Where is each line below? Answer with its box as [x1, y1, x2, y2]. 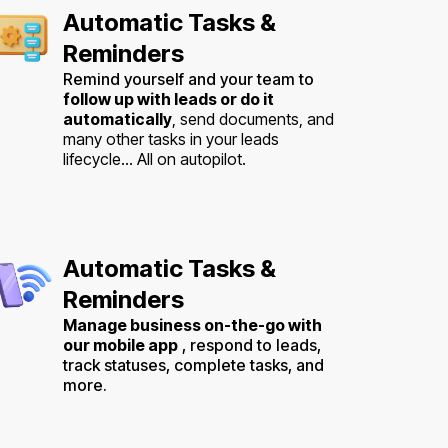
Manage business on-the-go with [63, 314, 322, 335]
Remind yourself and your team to [63, 68, 314, 89]
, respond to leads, [178, 334, 321, 355]
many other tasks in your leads [63, 128, 279, 149]
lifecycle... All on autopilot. [63, 148, 246, 169]
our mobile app [63, 334, 178, 355]
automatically [63, 108, 172, 129]
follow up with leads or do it [63, 88, 274, 109]
